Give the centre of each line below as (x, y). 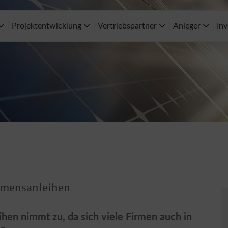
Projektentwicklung (48, 26)
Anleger (188, 26)
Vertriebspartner (128, 26)
